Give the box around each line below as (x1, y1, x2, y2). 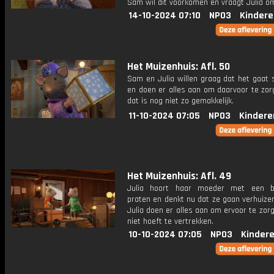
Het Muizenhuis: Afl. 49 (127, 169, 231, 183)
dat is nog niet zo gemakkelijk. (127, 95, 234, 106)
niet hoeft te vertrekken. (127, 216, 213, 227)
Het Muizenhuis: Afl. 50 (127, 60, 230, 73)
